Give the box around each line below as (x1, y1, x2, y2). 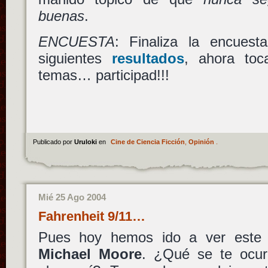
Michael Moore (38, 246, 142, 263)
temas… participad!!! (38, 67, 169, 84)
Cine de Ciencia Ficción (110, 138, 185, 146)
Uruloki (74, 138, 99, 146)
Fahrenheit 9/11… (38, 209, 145, 224)
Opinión (188, 138, 214, 146)
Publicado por (32, 138, 74, 146)
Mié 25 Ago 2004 (38, 192, 106, 203)
